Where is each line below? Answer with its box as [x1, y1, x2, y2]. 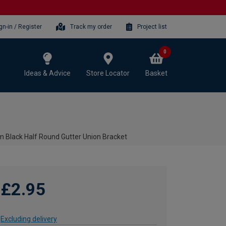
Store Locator [86, 69, 130, 77]
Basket [145, 69, 167, 77]
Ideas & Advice [24, 69, 71, 77]
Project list [137, 23, 167, 30]
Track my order [70, 23, 112, 30]
